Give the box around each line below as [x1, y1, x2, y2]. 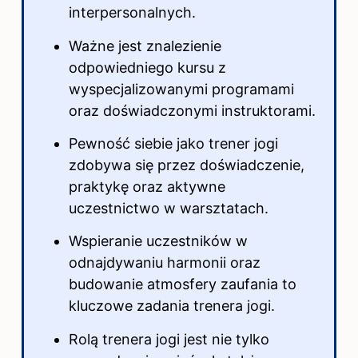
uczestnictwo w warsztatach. [69, 199, 268, 217]
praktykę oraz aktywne [69, 177, 225, 195]
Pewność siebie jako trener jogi [69, 134, 278, 152]
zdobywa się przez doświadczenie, [69, 156, 304, 173]
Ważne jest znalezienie [69, 37, 221, 54]
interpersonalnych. [69, 4, 196, 22]
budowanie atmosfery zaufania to [69, 276, 296, 293]
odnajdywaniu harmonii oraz [69, 254, 261, 272]
